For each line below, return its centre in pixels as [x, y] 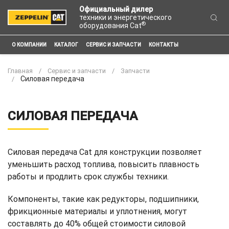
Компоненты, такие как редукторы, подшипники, [103, 199]
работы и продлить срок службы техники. [88, 177]
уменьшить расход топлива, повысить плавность [104, 164]
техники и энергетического [126, 17]
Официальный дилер [116, 9]
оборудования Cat [111, 26]
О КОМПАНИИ [29, 45]
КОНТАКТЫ [163, 45]
